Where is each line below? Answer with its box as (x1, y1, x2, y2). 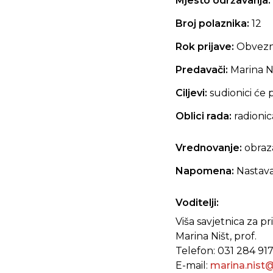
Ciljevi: (175, 87, 210, 99)
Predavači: (175, 64, 230, 76)
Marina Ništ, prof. (175, 230, 257, 242)
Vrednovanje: (175, 142, 244, 154)
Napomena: (175, 165, 236, 177)
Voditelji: (175, 197, 219, 208)
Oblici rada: (175, 110, 234, 122)
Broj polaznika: (175, 18, 252, 29)
